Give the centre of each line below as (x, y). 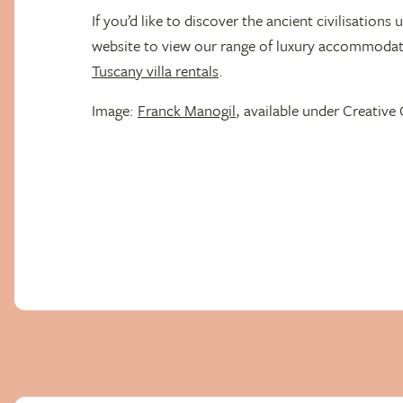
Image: (115, 110)
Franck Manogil (187, 110)
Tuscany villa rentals (155, 71)
